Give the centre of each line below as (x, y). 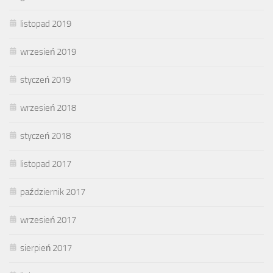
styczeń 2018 (45, 136)
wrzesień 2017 (48, 220)
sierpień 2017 (46, 248)
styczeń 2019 (45, 80)
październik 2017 (53, 192)
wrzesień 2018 (48, 108)
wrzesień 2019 (48, 51)
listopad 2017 (46, 164)
